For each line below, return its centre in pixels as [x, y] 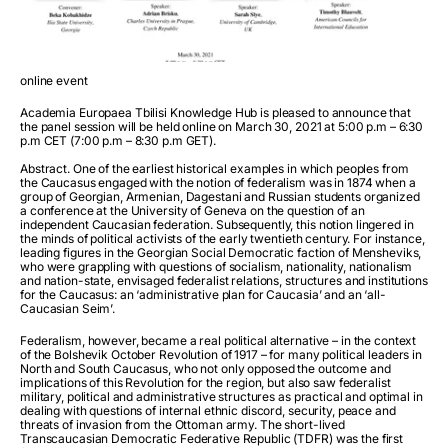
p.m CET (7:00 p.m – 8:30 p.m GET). [118, 140]
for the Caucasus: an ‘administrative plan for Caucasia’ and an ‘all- [203, 294]
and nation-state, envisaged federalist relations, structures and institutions [224, 280]
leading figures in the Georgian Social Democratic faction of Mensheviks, [221, 252]
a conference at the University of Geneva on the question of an [192, 210]
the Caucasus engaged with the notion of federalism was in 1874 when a [218, 182]
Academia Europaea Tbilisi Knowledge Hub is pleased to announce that [215, 112]
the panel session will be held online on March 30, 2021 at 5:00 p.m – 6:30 [222, 126]
